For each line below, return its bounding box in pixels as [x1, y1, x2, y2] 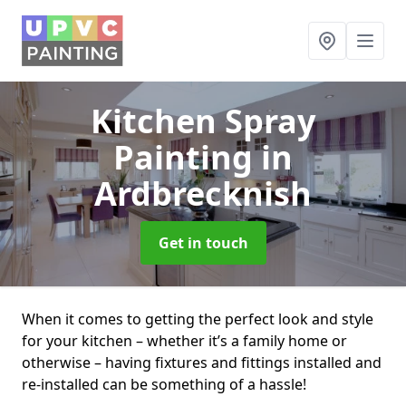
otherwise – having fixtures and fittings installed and [22, 353, 382, 372]
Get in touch [158, 233, 248, 253]
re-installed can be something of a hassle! [22, 374, 310, 394]
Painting [113, 135, 261, 179]
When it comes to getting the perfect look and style [22, 309, 373, 329]
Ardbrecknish [94, 171, 312, 216]
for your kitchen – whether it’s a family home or [22, 331, 347, 351]
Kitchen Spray [91, 99, 315, 143]
